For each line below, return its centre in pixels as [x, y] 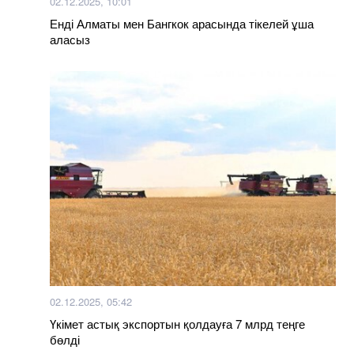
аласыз [70, 39]
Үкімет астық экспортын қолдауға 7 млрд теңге [177, 323]
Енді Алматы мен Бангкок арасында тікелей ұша [182, 23]
